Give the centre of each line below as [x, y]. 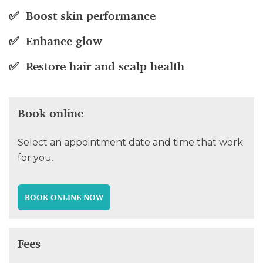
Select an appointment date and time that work [130, 142]
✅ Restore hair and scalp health [97, 66]
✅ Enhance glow [55, 41]
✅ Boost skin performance [82, 16]
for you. [36, 158]
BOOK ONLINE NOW [64, 197]
